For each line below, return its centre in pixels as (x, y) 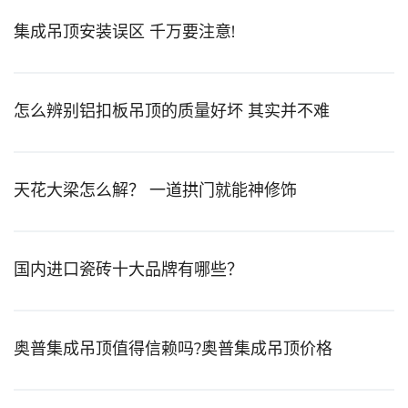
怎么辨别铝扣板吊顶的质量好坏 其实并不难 (172, 112)
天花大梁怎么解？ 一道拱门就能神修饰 (155, 191)
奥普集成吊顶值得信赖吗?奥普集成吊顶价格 (173, 349)
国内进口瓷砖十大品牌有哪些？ (128, 270)
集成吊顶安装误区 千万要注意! (124, 32)
